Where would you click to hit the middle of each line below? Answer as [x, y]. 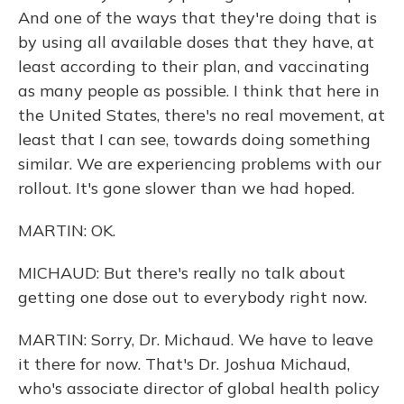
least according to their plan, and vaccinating [194, 66]
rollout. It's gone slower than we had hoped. [186, 188]
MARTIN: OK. [67, 230]
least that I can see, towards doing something [194, 139]
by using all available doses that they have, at [196, 42]
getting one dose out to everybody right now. [193, 297]
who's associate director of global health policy [199, 388]
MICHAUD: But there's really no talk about [182, 273]
